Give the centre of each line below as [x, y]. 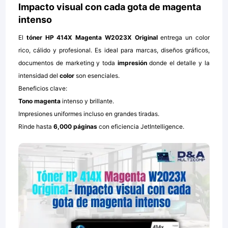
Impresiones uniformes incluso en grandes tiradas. [89, 114]
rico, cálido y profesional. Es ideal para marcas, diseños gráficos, [114, 50]
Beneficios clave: [43, 89]
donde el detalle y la [178, 63]
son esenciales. [98, 76]
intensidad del [39, 76]
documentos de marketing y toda [68, 63]
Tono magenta [40, 101]
